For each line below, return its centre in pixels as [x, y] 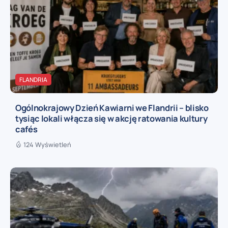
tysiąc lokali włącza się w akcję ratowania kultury [111, 119]
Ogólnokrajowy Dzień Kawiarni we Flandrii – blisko [112, 108]
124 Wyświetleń [47, 145]
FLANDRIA [33, 79]
